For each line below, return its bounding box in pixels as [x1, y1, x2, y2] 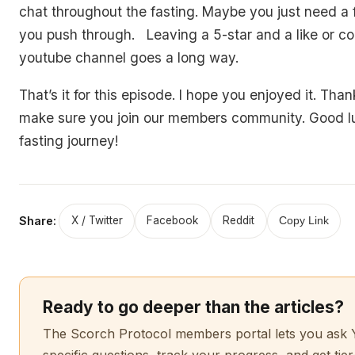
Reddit [223, 214, 255, 227]
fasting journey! [19, 132, 119, 149]
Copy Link [278, 215, 329, 227]
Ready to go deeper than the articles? [42, 297, 344, 318]
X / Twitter [71, 214, 123, 227]
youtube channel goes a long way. [19, 49, 239, 67]
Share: [19, 213, 56, 227]
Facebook [147, 214, 199, 227]
